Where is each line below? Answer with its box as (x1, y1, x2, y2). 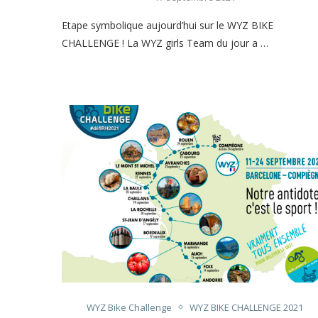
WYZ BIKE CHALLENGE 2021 (189, 300, 303, 314)
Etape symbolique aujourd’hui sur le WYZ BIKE (62, 18, 273, 32)
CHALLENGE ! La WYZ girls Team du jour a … (62, 35, 268, 50)
